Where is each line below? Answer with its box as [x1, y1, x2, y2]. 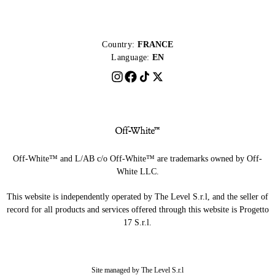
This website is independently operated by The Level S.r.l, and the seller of [7, 192, 268, 202]
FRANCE [137, 40, 173, 50]
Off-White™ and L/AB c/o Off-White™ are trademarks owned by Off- [13, 154, 262, 164]
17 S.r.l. [123, 218, 152, 228]
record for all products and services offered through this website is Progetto [6, 205, 269, 215]
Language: [111, 53, 150, 63]
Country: [102, 40, 135, 50]
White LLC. [116, 167, 159, 177]
